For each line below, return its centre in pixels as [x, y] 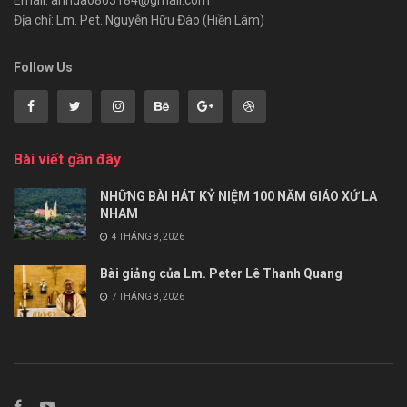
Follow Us [43, 67]
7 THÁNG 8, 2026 [147, 296]
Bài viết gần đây [67, 159]
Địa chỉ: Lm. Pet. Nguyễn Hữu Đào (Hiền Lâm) [139, 20]
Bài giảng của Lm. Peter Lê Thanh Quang [221, 273]
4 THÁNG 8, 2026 [147, 236]
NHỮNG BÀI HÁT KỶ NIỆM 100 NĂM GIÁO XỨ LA [238, 196]
